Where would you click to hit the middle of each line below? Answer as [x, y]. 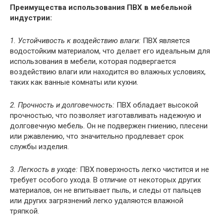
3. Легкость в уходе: [44, 170]
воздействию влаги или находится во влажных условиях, [108, 72]
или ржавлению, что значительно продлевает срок [97, 137]
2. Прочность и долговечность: [62, 105]
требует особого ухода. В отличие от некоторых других [105, 180]
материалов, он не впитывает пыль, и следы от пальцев [106, 191]
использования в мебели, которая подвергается [93, 62]
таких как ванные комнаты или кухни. [74, 83]
